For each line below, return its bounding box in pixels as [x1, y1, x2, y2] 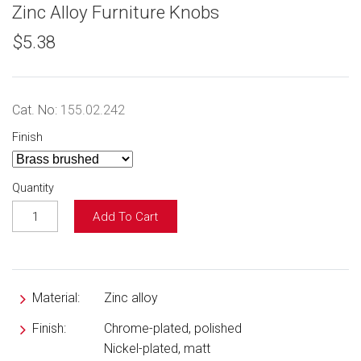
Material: [25, 290, 80, 306]
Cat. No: [12, 102, 60, 118]
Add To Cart [93, 209, 159, 224]
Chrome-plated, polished [103, 321, 242, 337]
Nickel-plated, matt [103, 341, 210, 357]
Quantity [12, 180, 54, 195]
